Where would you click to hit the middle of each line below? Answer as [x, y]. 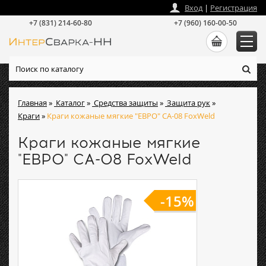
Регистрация [234, 8]
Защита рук [189, 103]
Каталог [70, 103]
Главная [32, 103]
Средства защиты [126, 103]
